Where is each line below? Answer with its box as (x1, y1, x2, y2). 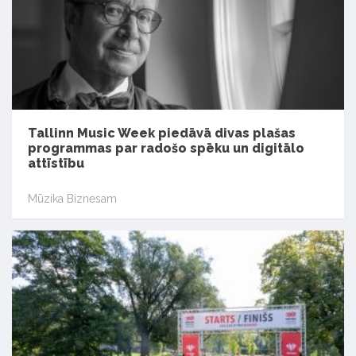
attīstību (28, 156, 84, 172)
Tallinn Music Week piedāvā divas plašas (28, 126, 296, 141)
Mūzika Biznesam (28, 192, 117, 205)
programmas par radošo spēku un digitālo (28, 141, 304, 157)
